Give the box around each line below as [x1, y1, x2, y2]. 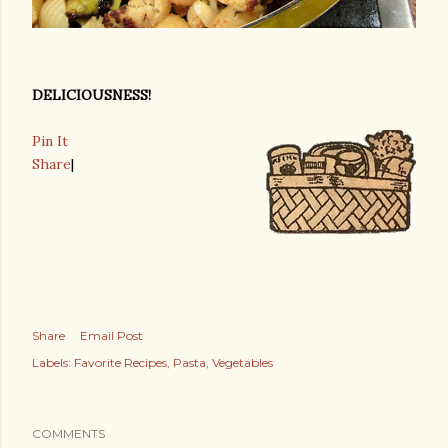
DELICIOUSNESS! [32, 86, 151, 104]
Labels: [32, 355, 71, 370]
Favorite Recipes [74, 355, 167, 370]
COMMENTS [32, 426, 105, 441]
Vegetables [212, 355, 273, 370]
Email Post [80, 328, 143, 343]
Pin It [32, 132, 68, 150]
